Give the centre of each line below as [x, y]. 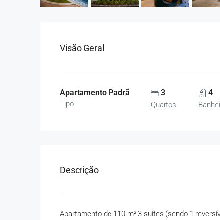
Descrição [79, 170]
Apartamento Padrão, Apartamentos [124, 93]
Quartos [164, 105]
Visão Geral [82, 48]
